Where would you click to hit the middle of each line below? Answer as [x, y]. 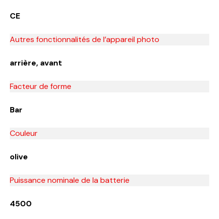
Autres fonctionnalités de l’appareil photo [85, 39]
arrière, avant [36, 63]
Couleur [24, 133]
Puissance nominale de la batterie [70, 180]
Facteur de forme [41, 86]
